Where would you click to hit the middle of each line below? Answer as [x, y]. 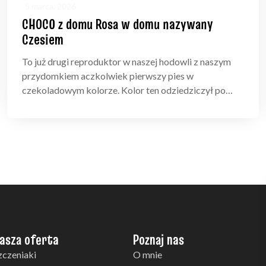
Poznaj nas [158, 240]
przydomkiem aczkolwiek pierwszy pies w [108, 76]
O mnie [147, 255]
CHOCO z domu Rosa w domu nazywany [118, 24]
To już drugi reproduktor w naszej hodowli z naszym [126, 62]
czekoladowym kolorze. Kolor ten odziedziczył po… [127, 90]
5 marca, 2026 [50, 7]
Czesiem [43, 40]
